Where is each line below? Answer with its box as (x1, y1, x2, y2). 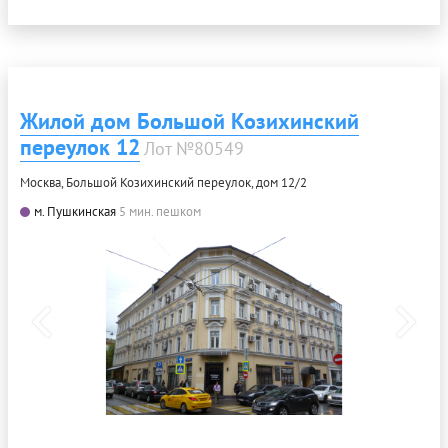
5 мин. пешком (119, 203, 201, 220)
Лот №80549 (144, 137, 244, 160)
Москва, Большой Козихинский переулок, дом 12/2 (20, 174, 307, 191)
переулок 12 (20, 133, 140, 161)
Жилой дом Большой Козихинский (20, 107, 359, 135)
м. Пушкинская (34, 203, 116, 220)
